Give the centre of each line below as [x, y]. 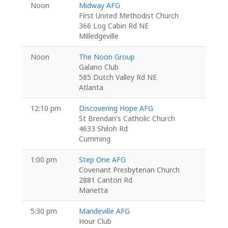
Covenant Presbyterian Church [129, 170]
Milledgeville [98, 36]
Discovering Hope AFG [116, 108]
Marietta [93, 190]
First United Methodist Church [129, 16]
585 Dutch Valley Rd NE [118, 77]
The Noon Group [107, 57]
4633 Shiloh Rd [103, 129]
